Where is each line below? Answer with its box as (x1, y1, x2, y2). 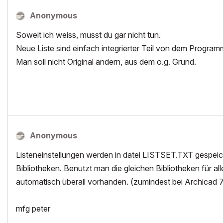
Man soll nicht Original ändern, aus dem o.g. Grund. (16, 57, 196, 67)
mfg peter (16, 204, 50, 214)
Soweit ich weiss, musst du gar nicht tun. (16, 30, 161, 40)
